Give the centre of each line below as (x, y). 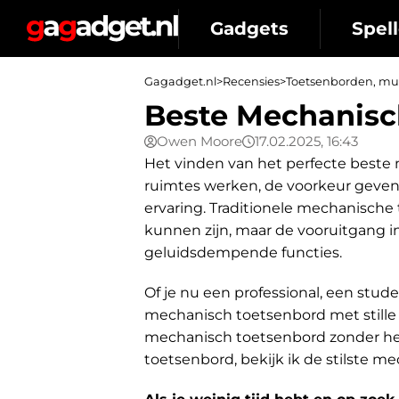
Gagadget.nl (180, 81)
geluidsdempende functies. (243, 252)
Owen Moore (199, 141)
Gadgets (249, 28)
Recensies (251, 81)
